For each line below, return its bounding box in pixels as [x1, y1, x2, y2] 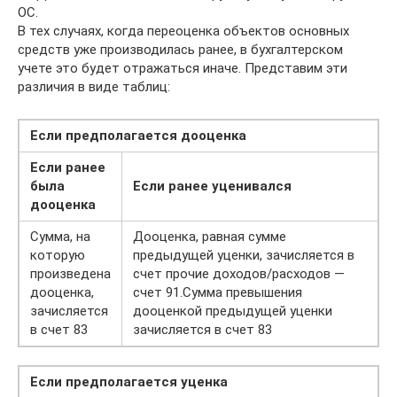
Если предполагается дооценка [30, 127, 246, 144]
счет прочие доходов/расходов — [133, 265, 345, 282]
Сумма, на [30, 228, 90, 245]
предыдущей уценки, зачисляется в [133, 246, 354, 263]
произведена [30, 265, 111, 282]
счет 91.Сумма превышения [133, 284, 302, 300]
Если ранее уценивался [133, 177, 292, 194]
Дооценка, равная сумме [133, 228, 286, 245]
